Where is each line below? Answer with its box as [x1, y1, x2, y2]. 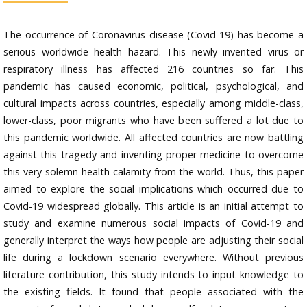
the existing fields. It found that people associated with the [3, 284, 304, 298]
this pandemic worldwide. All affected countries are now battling [3, 130, 304, 144]
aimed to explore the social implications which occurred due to [3, 182, 304, 195]
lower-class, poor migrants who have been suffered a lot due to [3, 113, 304, 127]
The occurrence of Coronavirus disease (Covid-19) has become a [3, 27, 304, 41]
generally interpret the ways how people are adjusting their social [3, 233, 304, 247]
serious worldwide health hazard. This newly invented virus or [3, 45, 304, 58]
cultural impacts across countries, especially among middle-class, [3, 96, 304, 110]
